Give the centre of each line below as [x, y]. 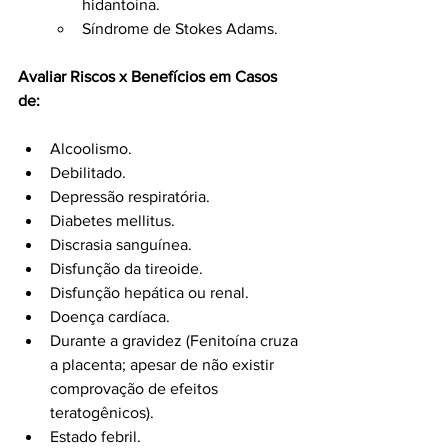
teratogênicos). [102, 412]
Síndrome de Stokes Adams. [180, 28]
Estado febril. [95, 436]
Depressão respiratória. [130, 196]
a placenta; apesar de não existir [164, 364]
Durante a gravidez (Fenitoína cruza [176, 340]
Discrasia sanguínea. [121, 244]
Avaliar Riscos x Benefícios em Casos [149, 76]
